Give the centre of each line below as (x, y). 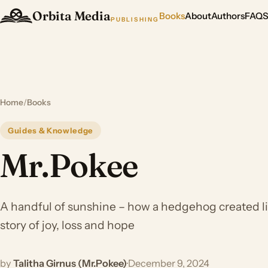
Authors (228, 16)
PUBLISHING (135, 19)
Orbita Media (71, 16)
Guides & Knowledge (51, 130)
